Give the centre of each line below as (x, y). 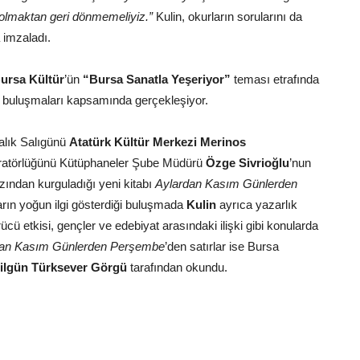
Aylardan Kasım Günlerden (225, 184)
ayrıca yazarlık (257, 205)
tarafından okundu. (177, 268)
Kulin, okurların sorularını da (229, 17)
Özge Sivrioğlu (247, 163)
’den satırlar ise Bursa (222, 247)
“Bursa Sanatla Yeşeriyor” (158, 80)
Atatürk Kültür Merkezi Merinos (157, 142)
